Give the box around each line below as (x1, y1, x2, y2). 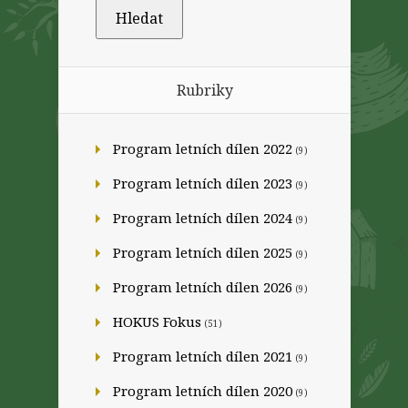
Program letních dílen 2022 (113, 139, 292, 158)
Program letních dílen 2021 (113, 347, 292, 365)
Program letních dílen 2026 (113, 278, 292, 296)
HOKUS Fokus (113, 312, 201, 331)
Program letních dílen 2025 (113, 243, 292, 261)
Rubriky (176, 80, 233, 100)
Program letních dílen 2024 (113, 209, 292, 227)
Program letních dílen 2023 (113, 174, 292, 192)
